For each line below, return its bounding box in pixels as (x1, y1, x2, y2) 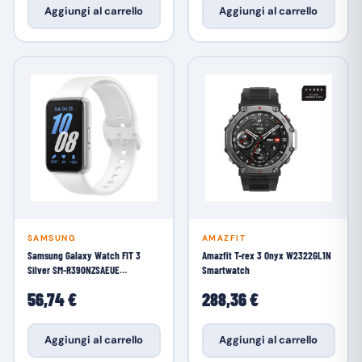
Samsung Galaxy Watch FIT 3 (27, 248, 141, 262)
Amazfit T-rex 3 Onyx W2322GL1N (201, 248, 331, 262)
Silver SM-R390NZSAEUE (27, 263, 120, 276)
